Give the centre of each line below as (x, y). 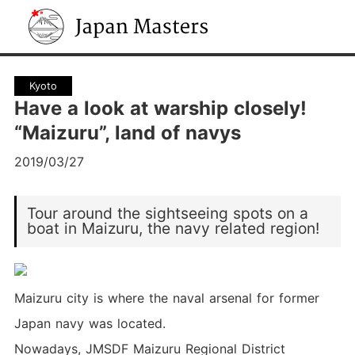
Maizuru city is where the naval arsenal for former (166, 298)
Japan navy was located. (90, 323)
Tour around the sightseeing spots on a (168, 214)
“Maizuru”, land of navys (127, 132)
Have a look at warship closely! (160, 108)
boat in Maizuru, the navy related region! (174, 229)
